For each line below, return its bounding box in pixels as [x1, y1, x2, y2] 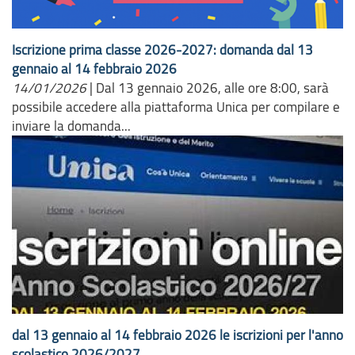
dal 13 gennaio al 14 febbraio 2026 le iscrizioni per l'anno [12, 325, 343, 344]
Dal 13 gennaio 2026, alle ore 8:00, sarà [96, 78, 329, 97]
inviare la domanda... [12, 116, 131, 135]
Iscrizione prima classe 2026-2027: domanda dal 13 [12, 40, 313, 59]
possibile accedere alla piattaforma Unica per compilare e [12, 97, 340, 116]
